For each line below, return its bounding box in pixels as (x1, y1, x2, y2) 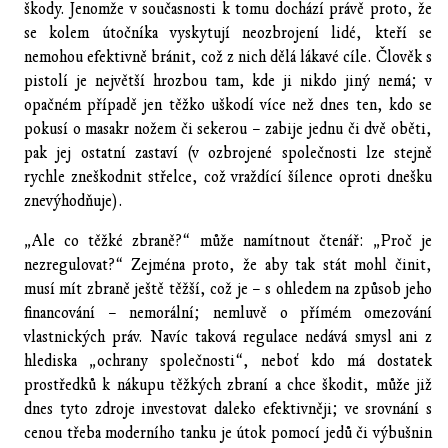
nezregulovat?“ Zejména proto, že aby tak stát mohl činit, (24, 255, 432, 274)
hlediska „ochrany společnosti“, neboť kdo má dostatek (24, 351, 432, 370)
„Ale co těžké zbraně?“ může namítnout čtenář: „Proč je (24, 231, 432, 250)
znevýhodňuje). (24, 191, 123, 210)
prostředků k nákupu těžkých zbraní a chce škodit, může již (24, 375, 432, 394)
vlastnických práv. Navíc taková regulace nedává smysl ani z (24, 327, 432, 346)
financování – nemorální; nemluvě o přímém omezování (24, 303, 432, 322)
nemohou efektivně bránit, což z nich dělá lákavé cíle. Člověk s (24, 47, 432, 66)
